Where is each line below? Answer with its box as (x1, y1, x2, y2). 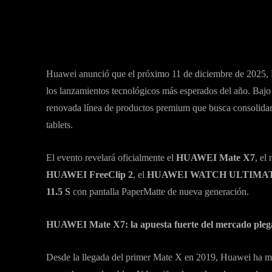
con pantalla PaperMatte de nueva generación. (70, 186, 249, 197)
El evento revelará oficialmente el (46, 152, 176, 163)
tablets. (46, 120, 73, 130)
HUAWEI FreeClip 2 (46, 169, 133, 180)
